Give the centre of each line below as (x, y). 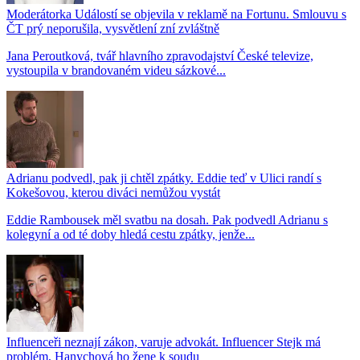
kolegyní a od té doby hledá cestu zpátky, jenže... (131, 234)
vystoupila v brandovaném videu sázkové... (116, 70)
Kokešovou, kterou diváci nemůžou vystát (113, 192)
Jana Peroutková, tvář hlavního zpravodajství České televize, (160, 55)
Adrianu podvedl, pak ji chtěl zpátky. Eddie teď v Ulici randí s (164, 178)
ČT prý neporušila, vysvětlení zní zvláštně (113, 28)
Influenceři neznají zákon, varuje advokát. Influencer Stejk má (164, 342)
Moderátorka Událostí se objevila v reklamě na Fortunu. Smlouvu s (176, 14)
